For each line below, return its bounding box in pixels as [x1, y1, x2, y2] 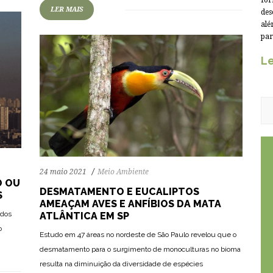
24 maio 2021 [40, 168, 87, 177]
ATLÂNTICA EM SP [40, 210, 129, 222]
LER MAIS [51, 5, 83, 13]
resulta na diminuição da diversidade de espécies [40, 260, 203, 269]
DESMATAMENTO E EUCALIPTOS [40, 186, 199, 198]
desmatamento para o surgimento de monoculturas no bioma [40, 245, 241, 254]
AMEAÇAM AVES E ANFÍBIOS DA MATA [40, 198, 221, 210]
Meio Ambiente [97, 168, 149, 177]
